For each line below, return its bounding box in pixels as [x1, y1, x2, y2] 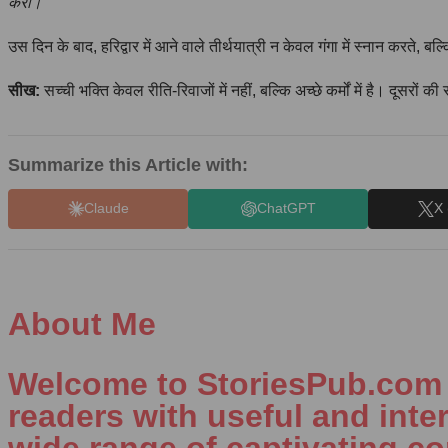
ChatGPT [256, 200, 316, 217]
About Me [8, 305, 156, 342]
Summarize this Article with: [8, 154, 248, 175]
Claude [83, 200, 129, 217]
